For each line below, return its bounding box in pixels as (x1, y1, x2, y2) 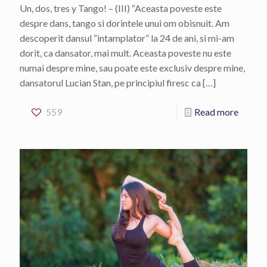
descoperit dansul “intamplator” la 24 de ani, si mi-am (20, 32, 234, 44)
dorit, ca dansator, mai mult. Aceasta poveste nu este (20, 47, 231, 59)
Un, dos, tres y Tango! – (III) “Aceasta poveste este (20, 2, 222, 14)
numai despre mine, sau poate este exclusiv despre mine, (20, 62, 245, 74)
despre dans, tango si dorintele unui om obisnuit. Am (20, 17, 229, 29)
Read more (194, 106, 238, 118)
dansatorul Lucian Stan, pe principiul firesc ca (20, 77, 201, 89)
